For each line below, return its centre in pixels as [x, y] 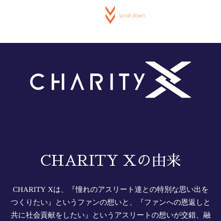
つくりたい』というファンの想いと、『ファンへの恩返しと [110, 203]
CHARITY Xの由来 [110, 161]
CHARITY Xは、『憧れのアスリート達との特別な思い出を [110, 190]
